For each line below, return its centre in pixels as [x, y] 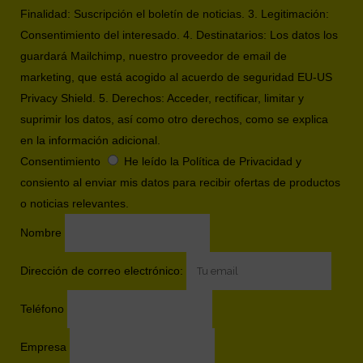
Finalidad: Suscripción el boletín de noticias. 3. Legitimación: [175, 14]
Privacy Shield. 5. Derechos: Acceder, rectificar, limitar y [162, 98]
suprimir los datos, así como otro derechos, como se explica [174, 119]
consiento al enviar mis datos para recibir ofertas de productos [180, 182]
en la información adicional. [90, 140]
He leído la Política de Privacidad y [213, 161]
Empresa [43, 347]
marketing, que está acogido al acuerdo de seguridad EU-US [176, 77]
